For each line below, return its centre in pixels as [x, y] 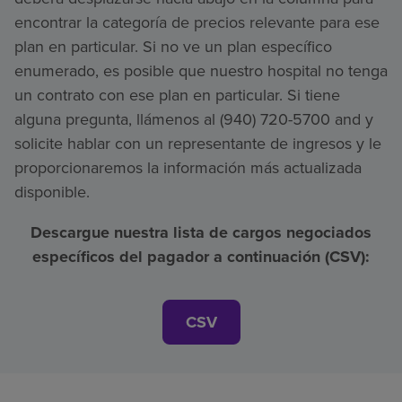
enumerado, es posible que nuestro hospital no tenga [201, 70]
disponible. [52, 192]
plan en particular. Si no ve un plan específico [173, 46]
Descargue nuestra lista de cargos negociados [201, 232]
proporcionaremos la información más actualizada [188, 167]
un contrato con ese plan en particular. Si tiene [177, 95]
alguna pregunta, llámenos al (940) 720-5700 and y [194, 119]
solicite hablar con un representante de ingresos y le [198, 143]
